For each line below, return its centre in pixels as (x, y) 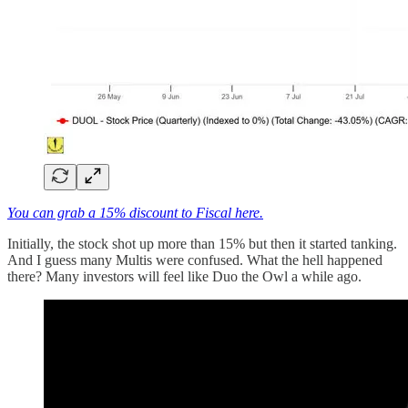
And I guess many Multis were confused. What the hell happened (195, 260)
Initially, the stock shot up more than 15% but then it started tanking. (202, 243)
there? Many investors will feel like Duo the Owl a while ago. (184, 276)
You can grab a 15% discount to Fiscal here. (135, 212)
